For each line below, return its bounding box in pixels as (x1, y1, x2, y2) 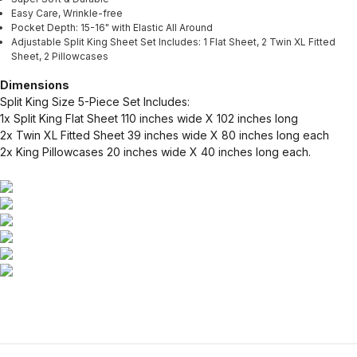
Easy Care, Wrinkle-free (11, 6, 123, 19)
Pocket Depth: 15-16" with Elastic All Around (11, 21, 213, 33)
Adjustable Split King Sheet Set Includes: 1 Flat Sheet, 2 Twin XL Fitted (11, 35, 335, 48)
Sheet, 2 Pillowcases (11, 49, 108, 62)
